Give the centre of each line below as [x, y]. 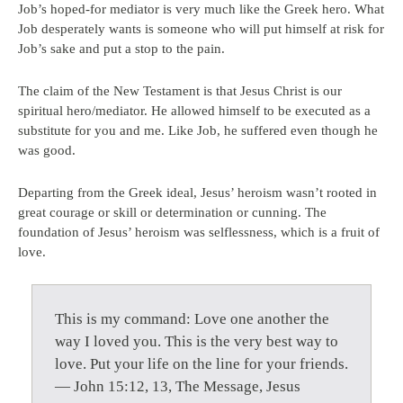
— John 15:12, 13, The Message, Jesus [178, 386]
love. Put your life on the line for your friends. [201, 364]
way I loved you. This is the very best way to [197, 341]
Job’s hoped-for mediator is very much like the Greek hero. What [201, 9]
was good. [47, 150]
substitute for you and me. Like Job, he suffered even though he [198, 130]
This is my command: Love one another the [192, 319]
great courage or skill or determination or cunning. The [172, 212]
